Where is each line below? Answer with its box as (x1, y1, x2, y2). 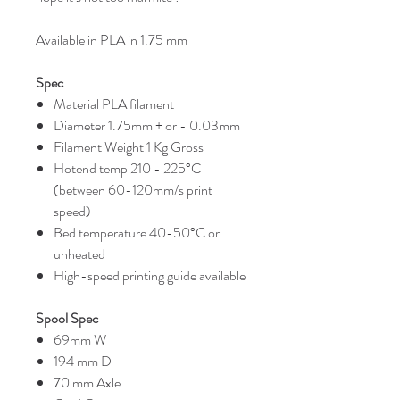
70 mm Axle (54, 371, 123, 393)
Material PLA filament (54, 93, 174, 114)
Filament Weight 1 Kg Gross (54, 136, 204, 157)
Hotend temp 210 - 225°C (54, 157, 201, 179)
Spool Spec (36, 307, 98, 329)
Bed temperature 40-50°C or (54, 221, 220, 243)
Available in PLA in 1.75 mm (36, 29, 187, 50)
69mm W (54, 329, 106, 350)
